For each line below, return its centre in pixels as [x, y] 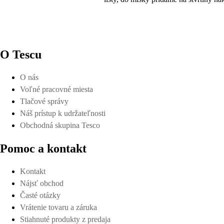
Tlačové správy [44, 101]
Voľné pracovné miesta [56, 89]
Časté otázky [40, 195]
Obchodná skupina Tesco [60, 125]
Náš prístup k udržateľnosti [63, 113]
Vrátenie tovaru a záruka [58, 207]
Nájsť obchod [42, 183]
